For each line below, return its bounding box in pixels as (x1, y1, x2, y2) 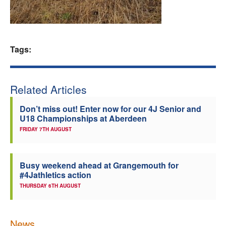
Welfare (102, 10, 132, 23)
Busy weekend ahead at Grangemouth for (20, 159, 179, 171)
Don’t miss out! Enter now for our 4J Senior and (20, 103, 201, 115)
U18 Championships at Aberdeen (20, 112, 147, 124)
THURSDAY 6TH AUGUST (20, 182, 81, 189)
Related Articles (10, 82, 87, 97)
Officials (100, 64, 133, 78)
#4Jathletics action (20, 169, 91, 181)
